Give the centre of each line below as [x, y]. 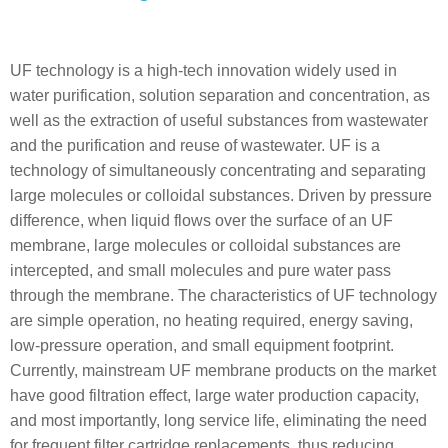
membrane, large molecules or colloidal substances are [205, 245]
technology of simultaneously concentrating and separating [218, 170]
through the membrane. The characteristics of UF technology [223, 295]
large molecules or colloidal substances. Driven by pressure [221, 195]
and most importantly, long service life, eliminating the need [218, 420]
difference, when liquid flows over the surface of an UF [201, 220]
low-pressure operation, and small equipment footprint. [202, 345]
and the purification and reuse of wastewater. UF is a [195, 145]
